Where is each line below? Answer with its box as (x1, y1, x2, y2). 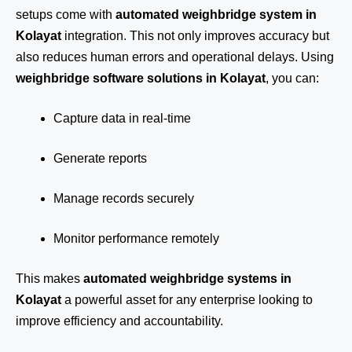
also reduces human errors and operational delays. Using (16, 50, 334, 64)
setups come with (16, 8, 115, 21)
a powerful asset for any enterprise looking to (61, 293, 313, 306)
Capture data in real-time (53, 112, 191, 125)
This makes (16, 272, 83, 285)
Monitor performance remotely (53, 232, 219, 245)
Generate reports (53, 152, 147, 165)
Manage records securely (53, 192, 194, 205)
